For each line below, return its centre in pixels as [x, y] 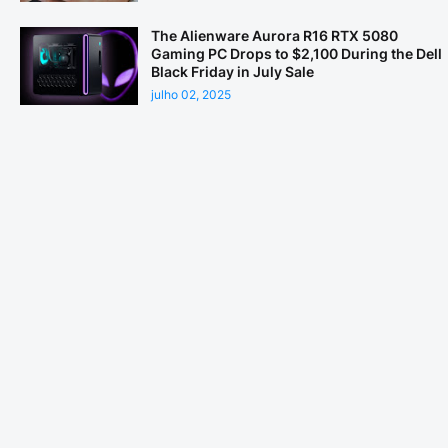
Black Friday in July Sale [232, 71]
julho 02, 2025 [191, 94]
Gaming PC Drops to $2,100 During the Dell [296, 53]
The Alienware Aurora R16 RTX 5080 [274, 35]
